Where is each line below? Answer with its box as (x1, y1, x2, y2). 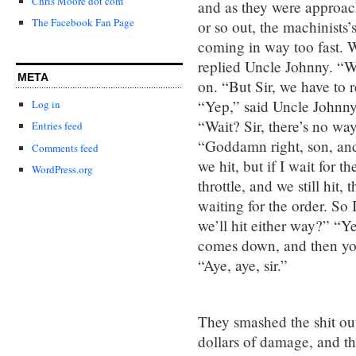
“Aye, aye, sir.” (198, 254, 288, 275)
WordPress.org (32, 161, 93, 176)
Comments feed (32, 140, 99, 155)
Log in (32, 97, 60, 112)
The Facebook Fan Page (32, 15, 134, 30)
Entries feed (32, 118, 83, 133)
